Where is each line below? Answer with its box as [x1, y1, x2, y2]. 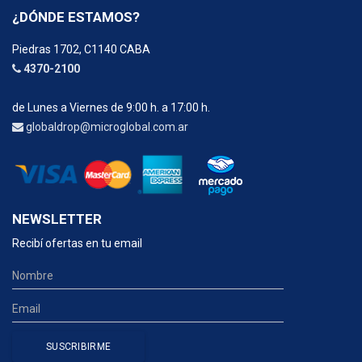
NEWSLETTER [12, 210, 102, 227]
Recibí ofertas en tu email [12, 236, 142, 250]
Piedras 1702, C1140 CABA [12, 42, 150, 56]
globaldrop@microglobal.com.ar [26, 120, 188, 133]
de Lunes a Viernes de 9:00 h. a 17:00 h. [12, 100, 210, 114]
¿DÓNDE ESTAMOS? [12, 8, 140, 25]
